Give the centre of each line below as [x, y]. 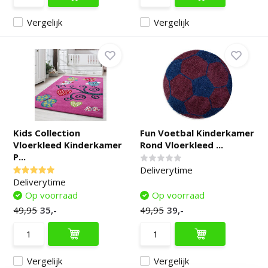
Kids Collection [47, 133]
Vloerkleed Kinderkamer [68, 145]
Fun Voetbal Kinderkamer [197, 133]
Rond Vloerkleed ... [182, 145]
